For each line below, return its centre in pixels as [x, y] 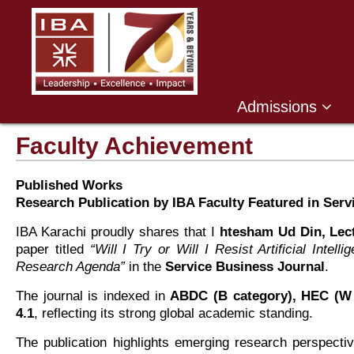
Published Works [69, 185]
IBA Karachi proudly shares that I [118, 232]
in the [145, 267]
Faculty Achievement [134, 146]
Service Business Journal [245, 267]
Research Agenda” [70, 267]
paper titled [53, 249]
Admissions [279, 107]
